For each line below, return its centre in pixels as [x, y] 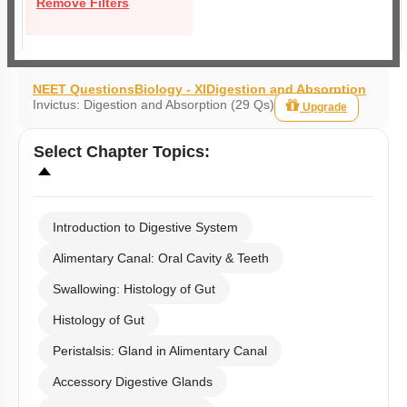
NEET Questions [84, 89]
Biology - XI [170, 89]
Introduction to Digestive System [145, 227]
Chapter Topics [145, 152]
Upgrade [325, 107]
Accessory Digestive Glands [133, 382]
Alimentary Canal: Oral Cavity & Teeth [161, 258]
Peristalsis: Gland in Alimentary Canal [160, 351]
